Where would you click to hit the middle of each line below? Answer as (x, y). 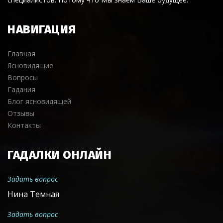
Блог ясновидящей (39, 101)
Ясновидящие (30, 65)
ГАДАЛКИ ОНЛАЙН (59, 155)
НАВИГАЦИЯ (42, 29)
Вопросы (23, 77)
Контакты (24, 125)
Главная (21, 54)
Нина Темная (33, 194)
